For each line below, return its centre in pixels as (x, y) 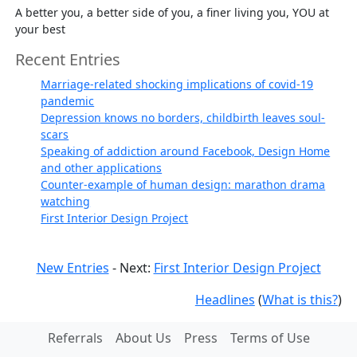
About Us (143, 337)
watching (66, 201)
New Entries (73, 267)
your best (41, 29)
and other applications (102, 167)
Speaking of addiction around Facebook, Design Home (186, 151)
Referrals (75, 337)
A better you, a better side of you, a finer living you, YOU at (173, 12)
